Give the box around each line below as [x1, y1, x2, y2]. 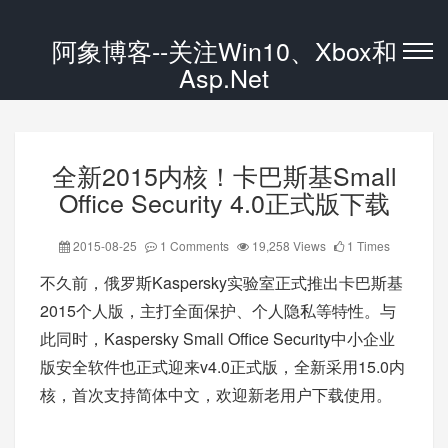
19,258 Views [248, 237, 329, 254]
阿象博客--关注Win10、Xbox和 [51, 32, 397, 68]
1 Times [343, 237, 390, 254]
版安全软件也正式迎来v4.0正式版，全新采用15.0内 [40, 355, 405, 378]
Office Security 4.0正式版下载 [58, 184, 390, 220]
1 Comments [156, 237, 232, 254]
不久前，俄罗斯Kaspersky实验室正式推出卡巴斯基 [40, 271, 403, 294]
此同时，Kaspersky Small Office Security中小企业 [40, 327, 395, 350]
